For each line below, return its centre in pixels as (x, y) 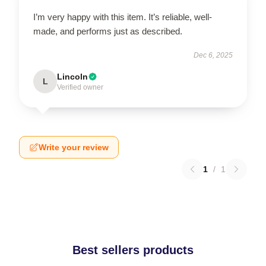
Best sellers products (133, 250)
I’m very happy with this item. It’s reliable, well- (123, 17)
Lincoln (72, 77)
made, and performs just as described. (108, 31)
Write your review (74, 147)
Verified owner (80, 87)
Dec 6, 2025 (213, 55)
